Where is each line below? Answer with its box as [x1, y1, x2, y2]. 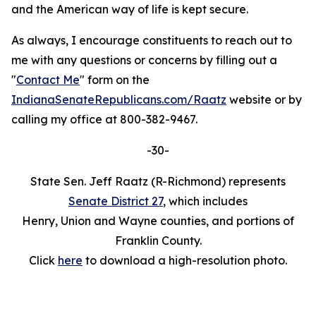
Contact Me [16, 73, 80, 87]
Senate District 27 [68, 194, 163, 208]
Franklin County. [114, 233, 202, 248]
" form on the [80, 73, 150, 87]
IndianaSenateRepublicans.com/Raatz [11, 92, 226, 107]
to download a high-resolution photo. [83, 253, 287, 267]
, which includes [163, 194, 248, 208]
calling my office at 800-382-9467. [11, 112, 197, 126]
